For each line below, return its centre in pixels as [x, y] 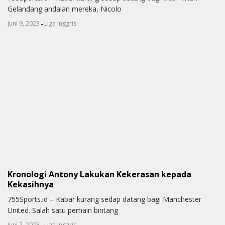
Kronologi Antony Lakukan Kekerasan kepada [99, 175]
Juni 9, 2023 [24, 24]
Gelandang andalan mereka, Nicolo [65, 9]
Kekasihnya [31, 185]
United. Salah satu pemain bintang [63, 210]
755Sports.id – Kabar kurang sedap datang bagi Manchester [104, 199]
